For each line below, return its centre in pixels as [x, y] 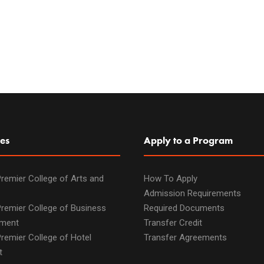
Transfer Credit [173, 223]
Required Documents [184, 208]
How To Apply [171, 179]
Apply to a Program [188, 140]
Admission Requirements [192, 193]
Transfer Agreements [185, 237]
